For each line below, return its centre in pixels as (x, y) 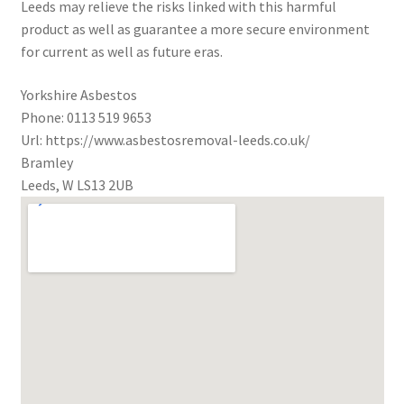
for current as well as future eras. (121, 52)
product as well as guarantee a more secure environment (195, 29)
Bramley (46, 163)
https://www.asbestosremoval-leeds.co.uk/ (177, 140)
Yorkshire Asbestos (78, 95)
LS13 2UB (105, 185)
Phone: (43, 118)
